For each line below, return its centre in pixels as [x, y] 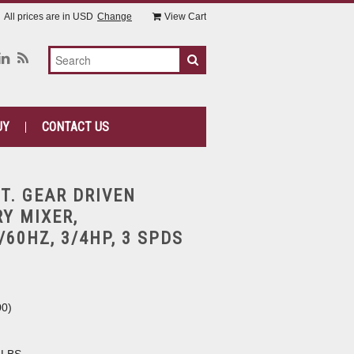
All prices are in [38, 17]
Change [115, 17]
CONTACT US [75, 127]
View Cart [185, 17]
